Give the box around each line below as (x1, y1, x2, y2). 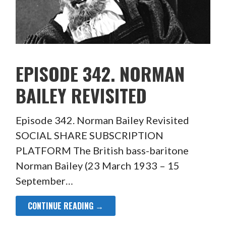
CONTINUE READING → (27, 200, 103, 212)
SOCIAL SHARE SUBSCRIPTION (15, 129, 163, 142)
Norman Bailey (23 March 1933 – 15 (15, 159, 180, 172)
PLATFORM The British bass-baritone (15, 144, 189, 157)
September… (15, 175, 73, 187)
